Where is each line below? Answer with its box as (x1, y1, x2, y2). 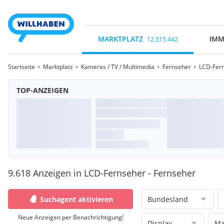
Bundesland (147, 194, 188, 204)
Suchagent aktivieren (40, 194, 113, 204)
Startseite (8, 62, 35, 71)
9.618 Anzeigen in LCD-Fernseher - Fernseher (8, 167, 195, 179)
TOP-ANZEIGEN (16, 85, 68, 95)
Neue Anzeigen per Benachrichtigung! (17, 213, 123, 221)
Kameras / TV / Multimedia (81, 62, 154, 71)
